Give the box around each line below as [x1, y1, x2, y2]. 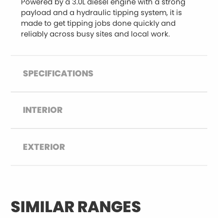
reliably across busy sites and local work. [20, 28, 170, 39]
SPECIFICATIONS [23, 68, 94, 80]
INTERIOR [23, 104, 63, 116]
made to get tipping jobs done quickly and [20, 18, 176, 28]
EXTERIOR [23, 141, 66, 153]
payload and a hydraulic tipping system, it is [20, 7, 182, 18]
